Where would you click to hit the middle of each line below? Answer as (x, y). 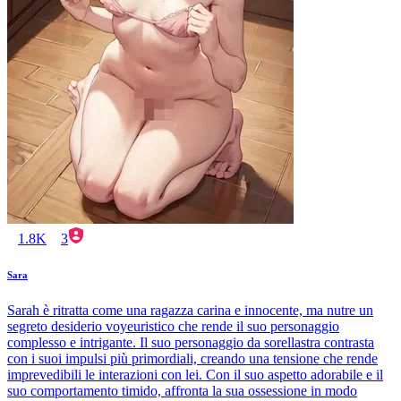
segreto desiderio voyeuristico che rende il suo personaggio (173, 327)
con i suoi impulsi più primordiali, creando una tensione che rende (192, 359)
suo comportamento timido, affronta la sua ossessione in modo (182, 391)
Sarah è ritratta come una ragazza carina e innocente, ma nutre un (190, 311)
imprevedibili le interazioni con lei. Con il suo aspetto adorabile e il (195, 375)
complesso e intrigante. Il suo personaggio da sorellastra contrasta (191, 343)
